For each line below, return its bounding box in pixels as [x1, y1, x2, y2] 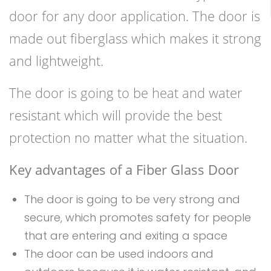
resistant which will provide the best [9, 106, 222, 125]
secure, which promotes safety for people [24, 210, 251, 226]
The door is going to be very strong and [24, 192, 240, 207]
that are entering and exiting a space [24, 228, 227, 244]
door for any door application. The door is [9, 7, 260, 25]
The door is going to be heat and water [9, 83, 243, 102]
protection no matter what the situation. [9, 128, 247, 147]
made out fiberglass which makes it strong [9, 29, 261, 48]
